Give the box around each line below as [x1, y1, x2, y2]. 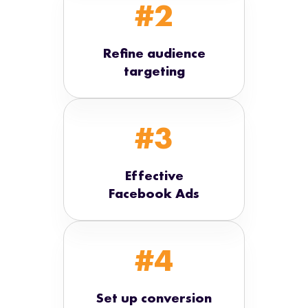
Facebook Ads [109, 184, 199, 202]
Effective [124, 166, 184, 184]
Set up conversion [96, 288, 212, 307]
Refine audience [102, 43, 206, 62]
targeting [123, 61, 185, 80]
